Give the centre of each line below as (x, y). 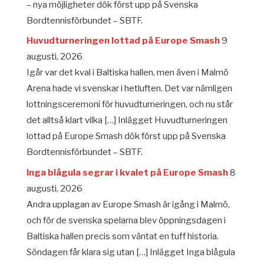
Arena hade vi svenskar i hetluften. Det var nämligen (129, 89)
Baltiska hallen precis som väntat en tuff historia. (122, 236)
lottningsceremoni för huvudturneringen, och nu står (129, 105)
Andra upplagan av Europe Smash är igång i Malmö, (128, 204)
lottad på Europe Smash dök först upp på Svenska (126, 136)
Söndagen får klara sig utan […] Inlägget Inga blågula (131, 252)
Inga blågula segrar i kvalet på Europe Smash (127, 172)
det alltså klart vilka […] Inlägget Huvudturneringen (127, 121)
